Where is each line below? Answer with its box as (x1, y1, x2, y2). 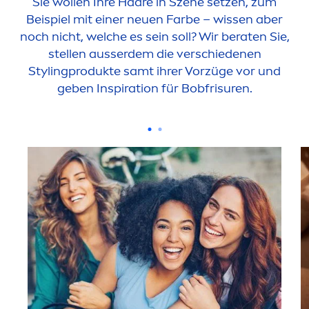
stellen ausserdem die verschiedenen (48, 46, 261, 61)
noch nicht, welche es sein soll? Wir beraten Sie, (19, 28, 290, 44)
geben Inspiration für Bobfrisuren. (57, 80, 252, 96)
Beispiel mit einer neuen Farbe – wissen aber (26, 11, 283, 27)
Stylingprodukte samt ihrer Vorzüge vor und (28, 63, 281, 79)
